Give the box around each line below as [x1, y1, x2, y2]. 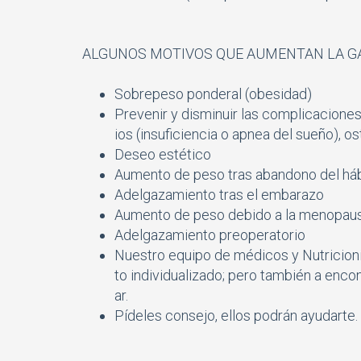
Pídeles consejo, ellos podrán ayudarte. [114, 306, 358, 324]
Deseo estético [114, 145, 211, 163]
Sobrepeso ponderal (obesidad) [114, 85, 312, 102]
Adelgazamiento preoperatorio [114, 226, 305, 243]
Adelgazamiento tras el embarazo [114, 185, 324, 203]
